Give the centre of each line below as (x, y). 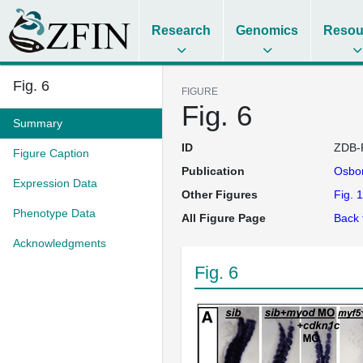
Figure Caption (51, 153)
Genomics (267, 30)
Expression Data (55, 183)
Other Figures (220, 194)
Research (181, 30)
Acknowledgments (60, 243)
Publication (213, 171)
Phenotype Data (54, 213)
